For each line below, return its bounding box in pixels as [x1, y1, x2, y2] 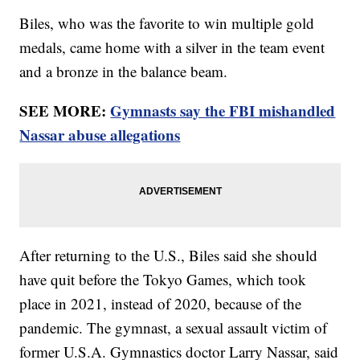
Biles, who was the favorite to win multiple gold [19, 13, 315, 34]
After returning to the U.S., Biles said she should [19, 245, 318, 266]
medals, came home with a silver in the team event [19, 37, 325, 58]
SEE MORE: [19, 100, 111, 122]
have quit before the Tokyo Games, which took [19, 269, 307, 290]
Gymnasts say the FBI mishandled [110, 100, 336, 122]
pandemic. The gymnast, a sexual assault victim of [19, 317, 328, 338]
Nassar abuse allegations [19, 124, 181, 146]
